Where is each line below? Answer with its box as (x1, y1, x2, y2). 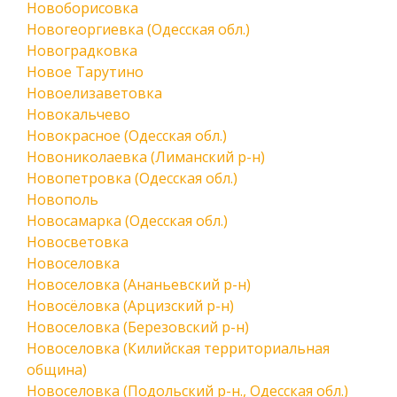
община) (27, 360, 87, 379)
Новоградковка (27, 41, 137, 60)
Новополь (27, 190, 98, 209)
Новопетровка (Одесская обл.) (27, 168, 237, 188)
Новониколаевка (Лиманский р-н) (27, 147, 265, 167)
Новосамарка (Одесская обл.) (27, 211, 228, 230)
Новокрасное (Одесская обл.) (27, 126, 227, 145)
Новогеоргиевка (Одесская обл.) (27, 19, 250, 39)
